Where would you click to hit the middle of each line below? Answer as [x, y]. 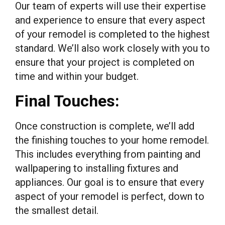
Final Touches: [67, 101]
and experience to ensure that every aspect [110, 20]
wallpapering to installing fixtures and [97, 168]
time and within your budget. [77, 76]
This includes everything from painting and [108, 154]
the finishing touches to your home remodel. [112, 140]
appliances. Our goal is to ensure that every [109, 182]
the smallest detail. [57, 210]
